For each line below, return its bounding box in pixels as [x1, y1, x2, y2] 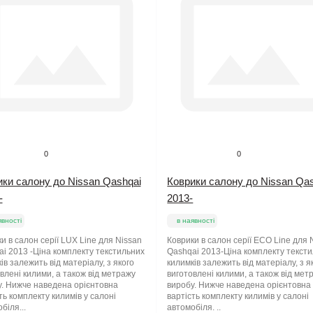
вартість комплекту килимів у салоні [167, 291, 310, 302]
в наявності [177, 217, 215, 225]
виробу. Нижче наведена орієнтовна [167, 280, 312, 291]
